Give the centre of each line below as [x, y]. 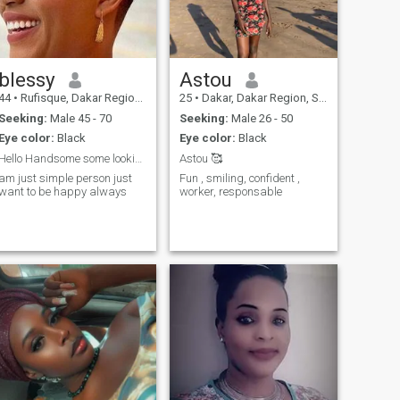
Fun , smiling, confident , [239, 179]
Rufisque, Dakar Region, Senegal [76, 98]
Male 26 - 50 [260, 118]
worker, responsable [230, 192]
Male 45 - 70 [79, 118]
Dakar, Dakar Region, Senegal [258, 98]
